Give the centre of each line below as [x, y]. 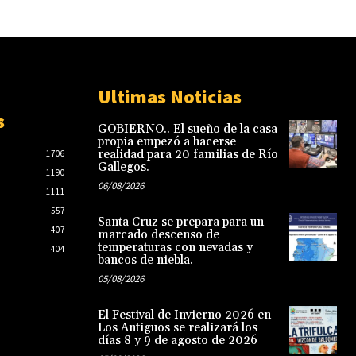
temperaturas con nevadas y [175, 247]
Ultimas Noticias [169, 96]
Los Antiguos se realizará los [177, 327]
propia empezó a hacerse [166, 141]
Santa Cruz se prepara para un [180, 222]
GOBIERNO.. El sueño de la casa [187, 129]
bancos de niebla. [145, 260]
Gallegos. [123, 167]
